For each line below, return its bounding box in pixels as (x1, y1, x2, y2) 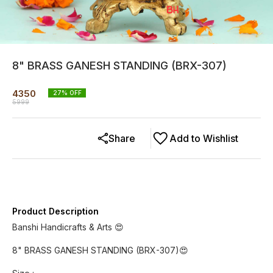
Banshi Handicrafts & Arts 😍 (12, 222, 124, 232)
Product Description (12, 206, 99, 216)
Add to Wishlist (169, 132, 238, 144)
